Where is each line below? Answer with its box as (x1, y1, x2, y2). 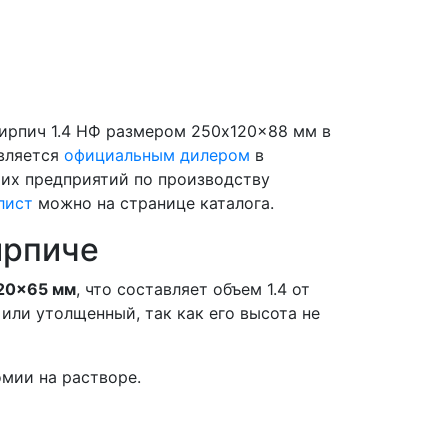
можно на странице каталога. (33, 192, 274, 213)
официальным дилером (64, 144, 250, 165)
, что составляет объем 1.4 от (76, 278, 310, 299)
